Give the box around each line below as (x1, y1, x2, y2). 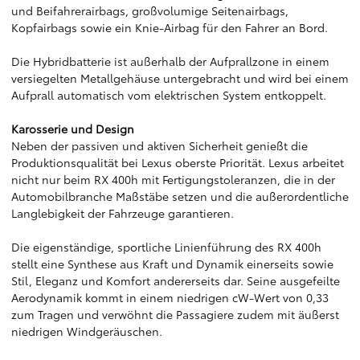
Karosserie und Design (11, 121, 134, 137)
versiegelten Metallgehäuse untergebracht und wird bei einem (11, 70, 349, 86)
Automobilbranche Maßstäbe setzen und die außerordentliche (11, 188, 349, 204)
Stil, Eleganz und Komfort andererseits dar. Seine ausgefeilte (11, 272, 340, 288)
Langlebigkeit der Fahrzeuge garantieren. (11, 205, 234, 221)
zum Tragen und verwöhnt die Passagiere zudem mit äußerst (11, 306, 339, 322)
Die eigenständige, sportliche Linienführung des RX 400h (11, 239, 321, 255)
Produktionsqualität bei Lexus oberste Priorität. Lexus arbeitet (11, 154, 344, 170)
